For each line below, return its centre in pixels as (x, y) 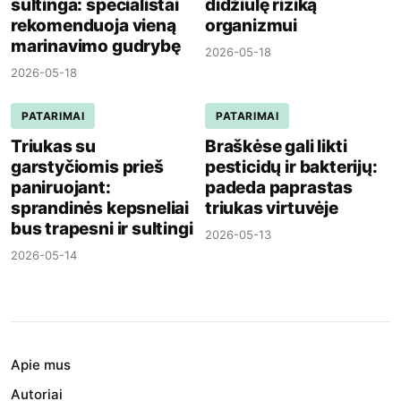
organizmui (252, 26)
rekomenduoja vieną (94, 26)
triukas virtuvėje (272, 209)
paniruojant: (61, 188)
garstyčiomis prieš (87, 167)
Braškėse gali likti (276, 147)
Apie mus (41, 365)
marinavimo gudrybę (96, 47)
